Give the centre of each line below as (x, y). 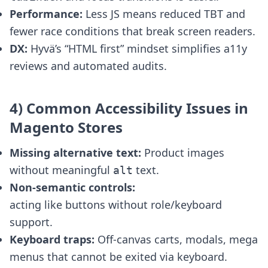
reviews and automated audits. (88, 66)
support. (31, 222)
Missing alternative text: (75, 153)
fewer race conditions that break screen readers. (133, 31)
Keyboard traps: (52, 239)
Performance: (46, 14)
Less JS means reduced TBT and (164, 14)
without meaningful (61, 170)
